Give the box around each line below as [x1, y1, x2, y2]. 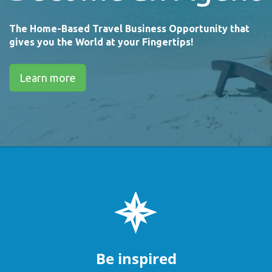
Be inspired [95, 248, 177, 268]
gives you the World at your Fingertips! [9, 36, 193, 47]
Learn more [19, 71, 76, 84]
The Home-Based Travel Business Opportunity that [9, 22, 250, 34]
